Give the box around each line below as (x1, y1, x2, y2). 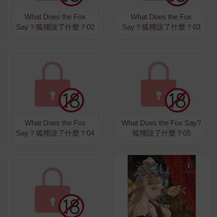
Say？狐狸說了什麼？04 (16, 129, 95, 138)
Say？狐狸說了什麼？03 (122, 23, 201, 31)
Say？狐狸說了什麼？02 (16, 23, 95, 31)
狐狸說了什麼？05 (132, 129, 191, 138)
